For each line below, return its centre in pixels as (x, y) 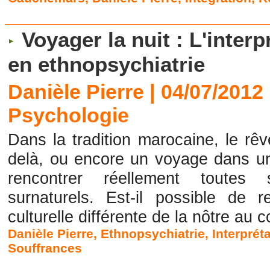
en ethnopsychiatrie (107, 65)
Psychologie (69, 115)
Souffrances (45, 248)
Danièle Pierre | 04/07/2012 (136, 92)
